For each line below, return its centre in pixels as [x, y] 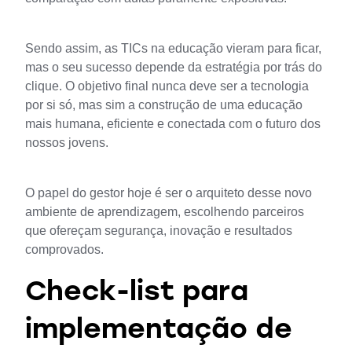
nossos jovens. [67, 143]
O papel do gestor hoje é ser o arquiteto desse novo [169, 193]
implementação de [159, 332]
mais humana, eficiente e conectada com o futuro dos [173, 124]
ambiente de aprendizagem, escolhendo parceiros [165, 212]
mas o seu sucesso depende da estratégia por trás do [174, 68]
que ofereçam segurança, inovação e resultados [159, 231]
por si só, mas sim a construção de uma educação [164, 105]
